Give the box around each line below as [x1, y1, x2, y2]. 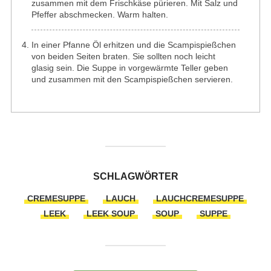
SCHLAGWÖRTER [93, 171, 178, 181]
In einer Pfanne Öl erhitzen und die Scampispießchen [31, 40, 236, 50]
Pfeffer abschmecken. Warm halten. [31, 10, 168, 19]
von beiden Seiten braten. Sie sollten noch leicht [31, 51, 215, 61]
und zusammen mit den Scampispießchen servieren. [31, 74, 233, 84]
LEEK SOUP [87, 209, 135, 218]
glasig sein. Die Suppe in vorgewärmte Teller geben [31, 63, 228, 73]
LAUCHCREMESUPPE [156, 194, 244, 203]
